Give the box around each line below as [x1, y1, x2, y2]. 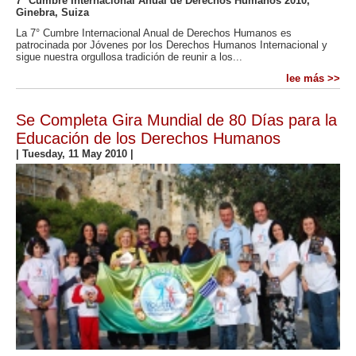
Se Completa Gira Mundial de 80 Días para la [16, 111, 337, 129]
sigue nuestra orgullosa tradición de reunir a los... [16, 51, 242, 64]
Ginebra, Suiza [16, 6, 89, 18]
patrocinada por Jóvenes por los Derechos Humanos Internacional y [16, 39, 327, 52]
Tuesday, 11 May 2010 [22, 148, 130, 160]
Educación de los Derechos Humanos [16, 130, 281, 147]
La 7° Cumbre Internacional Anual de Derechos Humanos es [16, 27, 292, 40]
